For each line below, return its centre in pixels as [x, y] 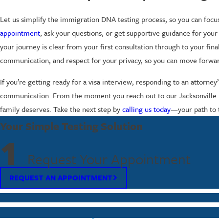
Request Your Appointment [109, 159]
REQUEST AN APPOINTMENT [61, 177]
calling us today [146, 109]
